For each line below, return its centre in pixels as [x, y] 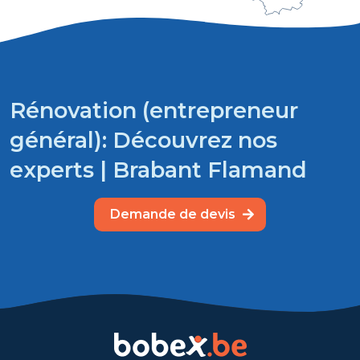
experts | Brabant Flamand [158, 170]
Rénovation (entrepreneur [154, 110]
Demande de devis [174, 214]
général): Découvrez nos [143, 140]
